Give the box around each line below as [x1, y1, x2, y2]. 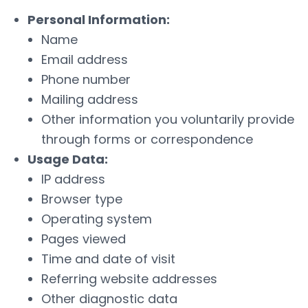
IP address [41, 170, 105, 188]
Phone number [41, 71, 131, 88]
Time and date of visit [41, 250, 175, 267]
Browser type [41, 190, 122, 208]
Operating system [41, 210, 152, 228]
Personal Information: [27, 11, 170, 28]
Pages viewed [41, 230, 126, 247]
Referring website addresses [41, 270, 217, 287]
